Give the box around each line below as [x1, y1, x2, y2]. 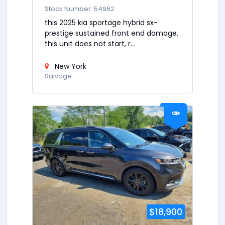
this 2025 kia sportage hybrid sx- [45, 17, 158, 28]
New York [53, 61, 86, 71]
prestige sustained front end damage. [45, 28, 178, 38]
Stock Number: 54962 [45, 4, 115, 14]
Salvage [45, 71, 71, 80]
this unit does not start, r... [45, 38, 135, 49]
